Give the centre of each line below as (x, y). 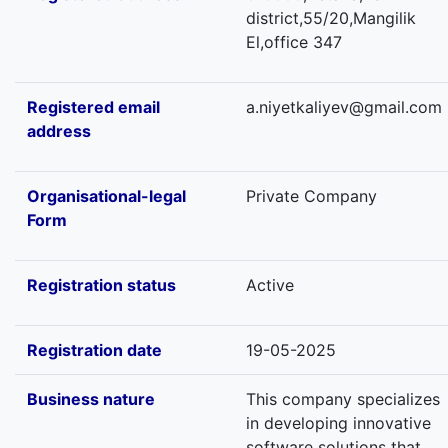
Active (270, 285)
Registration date (94, 350)
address (59, 131)
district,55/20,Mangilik (331, 18)
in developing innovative (338, 423)
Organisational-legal (106, 196)
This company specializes (343, 399)
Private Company (311, 196)
